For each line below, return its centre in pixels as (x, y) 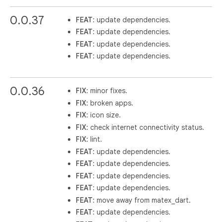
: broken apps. (110, 103)
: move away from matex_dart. (142, 200)
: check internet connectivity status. (145, 127)
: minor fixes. (107, 91)
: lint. (94, 139)
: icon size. (104, 115)
